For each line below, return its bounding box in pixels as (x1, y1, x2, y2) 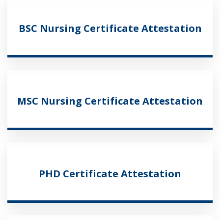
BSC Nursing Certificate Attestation (18, 21, 202, 35)
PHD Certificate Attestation (39, 166, 181, 180)
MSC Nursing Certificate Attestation (17, 94, 203, 108)
